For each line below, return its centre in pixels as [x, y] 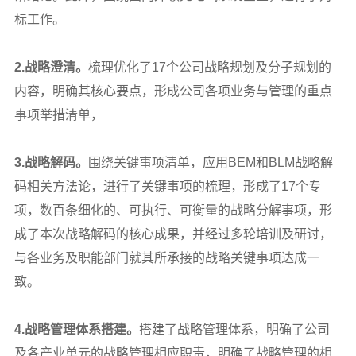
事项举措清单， [58, 114]
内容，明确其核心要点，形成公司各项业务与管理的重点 [173, 91]
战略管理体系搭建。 [81, 329]
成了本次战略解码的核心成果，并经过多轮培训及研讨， [173, 234]
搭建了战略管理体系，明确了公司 [234, 329]
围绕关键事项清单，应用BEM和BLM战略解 [210, 162]
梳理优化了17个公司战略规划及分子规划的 [209, 67]
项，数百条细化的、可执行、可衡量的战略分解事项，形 [173, 210]
